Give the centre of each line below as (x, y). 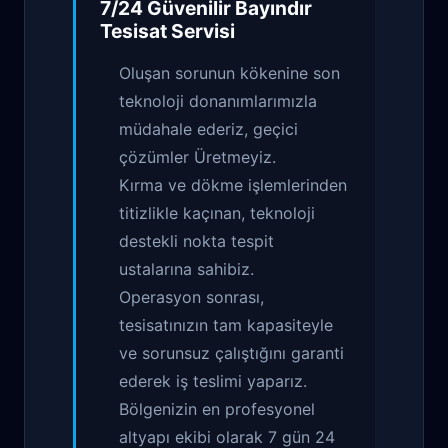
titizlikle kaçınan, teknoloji (217, 213)
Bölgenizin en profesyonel (217, 409)
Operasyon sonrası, (192, 297)
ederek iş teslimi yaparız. (213, 381)
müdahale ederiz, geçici (209, 129)
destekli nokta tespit (197, 241)
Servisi (201, 31)
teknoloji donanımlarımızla (218, 101)
